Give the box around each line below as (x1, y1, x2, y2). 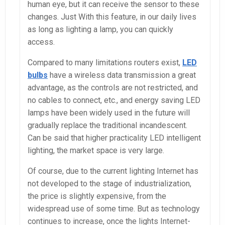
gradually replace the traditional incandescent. (28, 121, 187, 131)
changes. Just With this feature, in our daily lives (28, 12, 196, 22)
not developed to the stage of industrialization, (28, 179, 191, 189)
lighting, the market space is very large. (28, 146, 164, 156)
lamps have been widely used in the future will (28, 108, 190, 118)
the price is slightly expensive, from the (28, 191, 166, 201)
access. (28, 37, 55, 47)
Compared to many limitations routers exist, (28, 58, 182, 68)
